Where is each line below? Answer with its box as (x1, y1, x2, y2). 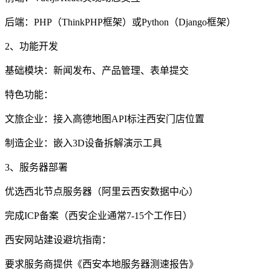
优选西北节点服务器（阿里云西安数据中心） (5, 186, 198, 197)
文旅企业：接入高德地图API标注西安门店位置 (5, 113, 204, 124)
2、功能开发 (5, 41, 58, 51)
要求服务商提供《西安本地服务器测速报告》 (5, 258, 198, 269)
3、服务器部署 (5, 162, 68, 172)
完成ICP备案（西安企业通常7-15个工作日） (5, 210, 192, 221)
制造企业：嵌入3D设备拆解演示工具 (5, 137, 162, 148)
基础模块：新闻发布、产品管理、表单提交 (5, 65, 189, 76)
